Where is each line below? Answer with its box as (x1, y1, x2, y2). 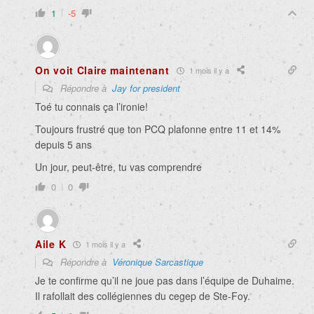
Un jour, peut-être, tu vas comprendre (35, 160, 202, 175)
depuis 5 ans (35, 137, 92, 152)
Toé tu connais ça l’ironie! (35, 100, 148, 114)
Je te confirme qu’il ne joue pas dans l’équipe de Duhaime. (35, 273, 294, 288)
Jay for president (112, 81, 180, 95)
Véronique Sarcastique (112, 255, 203, 269)
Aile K (35, 237, 67, 252)
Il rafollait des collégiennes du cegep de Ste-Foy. (35, 289, 250, 303)
